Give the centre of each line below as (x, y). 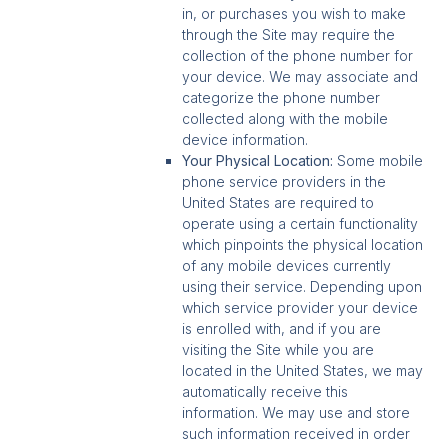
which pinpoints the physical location (303, 245)
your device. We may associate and (300, 77)
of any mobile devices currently (287, 266)
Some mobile (378, 161)
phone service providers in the (284, 182)
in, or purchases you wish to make (294, 14)
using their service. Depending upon (302, 287)
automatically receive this (265, 392)
